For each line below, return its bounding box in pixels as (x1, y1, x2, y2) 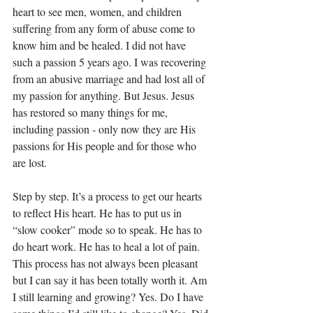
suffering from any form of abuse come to (13, 21, 198, 36)
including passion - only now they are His (13, 122, 198, 136)
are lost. (13, 155, 47, 170)
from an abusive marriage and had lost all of (13, 71, 208, 86)
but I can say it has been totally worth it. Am (13, 272, 210, 287)
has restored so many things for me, (13, 105, 170, 119)
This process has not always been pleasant (13, 256, 201, 270)
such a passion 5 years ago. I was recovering (13, 54, 209, 69)
